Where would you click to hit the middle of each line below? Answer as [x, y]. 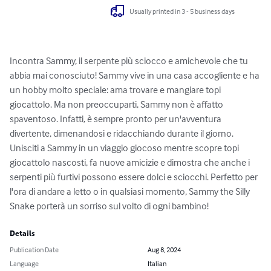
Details [22, 234]
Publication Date [34, 250]
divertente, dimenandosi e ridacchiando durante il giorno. [122, 133]
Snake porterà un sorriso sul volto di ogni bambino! [109, 206]
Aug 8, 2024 [164, 250]
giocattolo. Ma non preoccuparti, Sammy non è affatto [117, 104]
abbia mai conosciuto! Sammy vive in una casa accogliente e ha [135, 75]
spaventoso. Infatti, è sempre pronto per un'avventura [116, 119]
